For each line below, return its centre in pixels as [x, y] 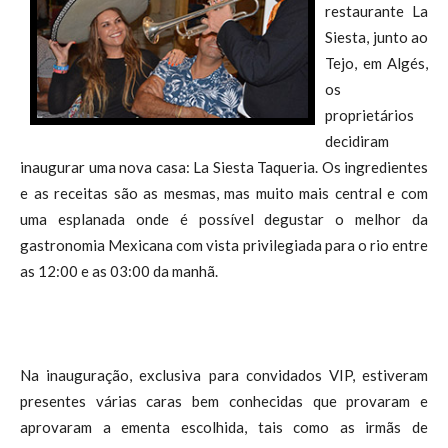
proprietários [369, 115]
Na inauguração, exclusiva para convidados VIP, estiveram [224, 375]
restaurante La [376, 11]
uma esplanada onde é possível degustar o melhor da [224, 219]
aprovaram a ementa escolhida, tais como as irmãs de [224, 427]
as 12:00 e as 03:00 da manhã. [119, 271]
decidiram [357, 141]
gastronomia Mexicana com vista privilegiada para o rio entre [224, 245]
